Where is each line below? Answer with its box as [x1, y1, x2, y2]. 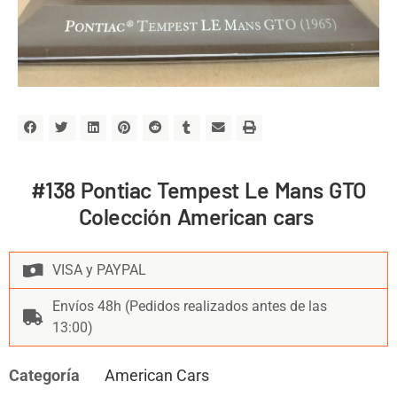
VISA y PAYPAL [52, 261, 146, 279]
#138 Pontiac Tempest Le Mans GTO [30, 176, 367, 204]
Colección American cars [78, 203, 319, 230]
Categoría [9, 366, 80, 385]
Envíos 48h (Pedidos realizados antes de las [52, 298, 327, 315]
